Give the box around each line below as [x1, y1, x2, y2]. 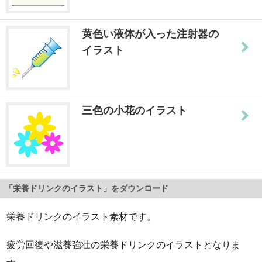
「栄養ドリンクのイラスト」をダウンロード [5, 184, 168, 193]
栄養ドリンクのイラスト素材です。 [6, 211, 157, 222]
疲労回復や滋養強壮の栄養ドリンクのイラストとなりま [6, 239, 241, 250]
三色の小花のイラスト [82, 104, 187, 116]
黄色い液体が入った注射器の [82, 27, 219, 40]
